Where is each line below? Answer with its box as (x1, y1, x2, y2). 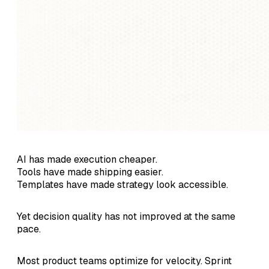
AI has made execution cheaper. (17, 153, 157, 166)
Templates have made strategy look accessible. (17, 178, 228, 191)
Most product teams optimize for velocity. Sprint (17, 254, 232, 267)
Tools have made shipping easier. (17, 165, 163, 178)
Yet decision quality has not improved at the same (17, 210, 235, 223)
